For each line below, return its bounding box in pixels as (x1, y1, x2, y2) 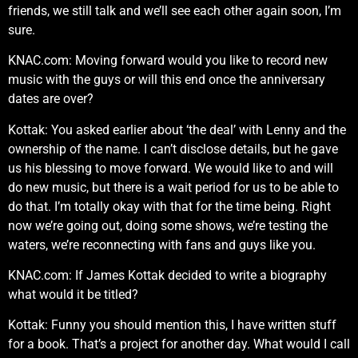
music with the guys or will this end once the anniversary (8, 72, 325, 88)
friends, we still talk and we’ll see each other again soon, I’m (8, 2, 341, 18)
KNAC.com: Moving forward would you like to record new (8, 53, 328, 69)
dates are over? (8, 91, 93, 107)
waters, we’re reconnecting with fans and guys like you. (8, 237, 316, 253)
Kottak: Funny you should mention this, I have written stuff (8, 317, 336, 333)
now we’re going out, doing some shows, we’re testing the (8, 217, 328, 233)
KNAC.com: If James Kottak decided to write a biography (8, 268, 327, 284)
